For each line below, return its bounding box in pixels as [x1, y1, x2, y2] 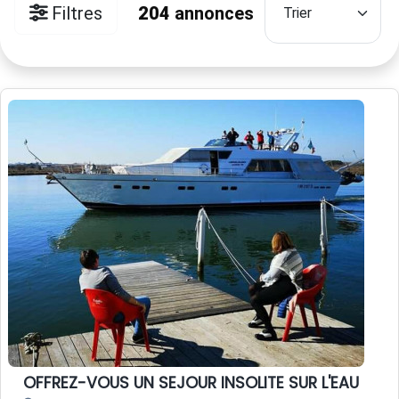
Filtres [47, 3, 102, 25]
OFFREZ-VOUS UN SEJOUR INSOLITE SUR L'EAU [23, 372, 359, 395]
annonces [169, 3, 254, 25]
